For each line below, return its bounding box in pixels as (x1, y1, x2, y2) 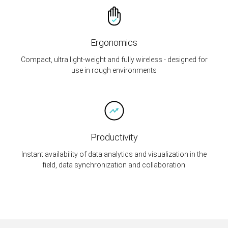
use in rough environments (71, 66, 157, 74)
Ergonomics (91, 37, 137, 48)
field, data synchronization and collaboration (43, 160, 185, 169)
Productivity (90, 131, 138, 142)
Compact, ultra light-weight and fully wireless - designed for (20, 55, 208, 64)
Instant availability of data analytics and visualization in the (21, 150, 207, 158)
